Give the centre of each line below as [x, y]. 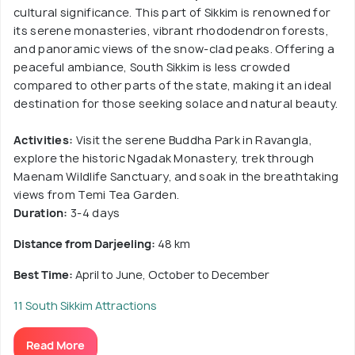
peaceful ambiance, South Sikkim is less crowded [152, 67]
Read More [55, 345]
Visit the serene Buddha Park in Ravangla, [193, 140]
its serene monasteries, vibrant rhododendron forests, [171, 31]
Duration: [41, 213]
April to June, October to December [172, 275]
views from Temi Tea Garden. [97, 195]
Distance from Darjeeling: [86, 244]
